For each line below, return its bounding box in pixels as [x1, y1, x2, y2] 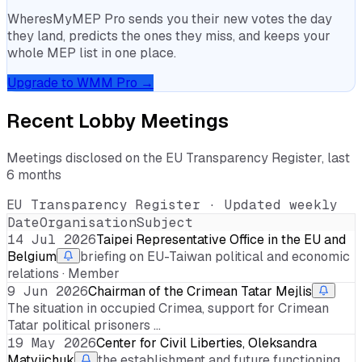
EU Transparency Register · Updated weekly [6, 196, 338, 213]
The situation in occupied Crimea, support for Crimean [7, 300, 329, 317]
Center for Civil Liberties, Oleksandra [96, 335, 317, 351]
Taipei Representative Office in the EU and [96, 231, 346, 248]
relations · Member [7, 265, 120, 282]
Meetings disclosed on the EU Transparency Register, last [6, 149, 350, 166]
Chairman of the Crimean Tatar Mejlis [88, 283, 312, 300]
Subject [137, 214, 193, 231]
